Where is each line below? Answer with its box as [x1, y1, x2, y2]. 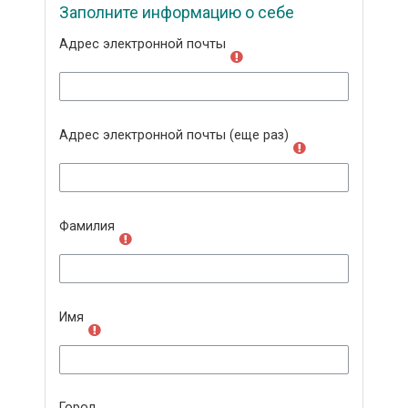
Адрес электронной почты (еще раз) [59, 127, 290, 143]
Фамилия [59, 218, 116, 234]
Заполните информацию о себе [59, 2, 295, 22]
